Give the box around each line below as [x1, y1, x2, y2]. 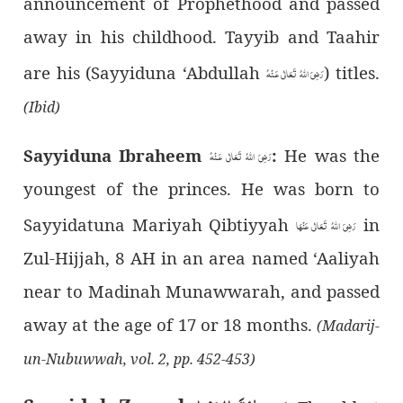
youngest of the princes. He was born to [23, 176, 380, 200]
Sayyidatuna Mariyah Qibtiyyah [23, 212, 296, 236]
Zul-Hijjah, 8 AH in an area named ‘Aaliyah [23, 246, 380, 269]
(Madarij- [316, 315, 380, 336]
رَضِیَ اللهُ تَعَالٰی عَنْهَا [295, 215, 357, 237]
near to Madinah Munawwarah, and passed [23, 279, 380, 302]
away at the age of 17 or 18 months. [23, 312, 317, 336]
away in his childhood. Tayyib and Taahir [23, 24, 380, 48]
